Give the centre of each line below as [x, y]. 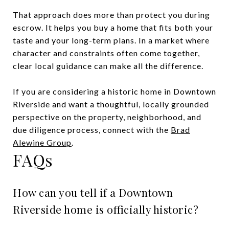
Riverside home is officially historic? [106, 209]
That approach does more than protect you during [111, 14]
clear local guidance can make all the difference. [108, 65]
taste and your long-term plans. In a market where [111, 40]
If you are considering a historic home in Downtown [114, 91]
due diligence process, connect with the [92, 129]
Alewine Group [42, 142]
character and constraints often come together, [106, 53]
